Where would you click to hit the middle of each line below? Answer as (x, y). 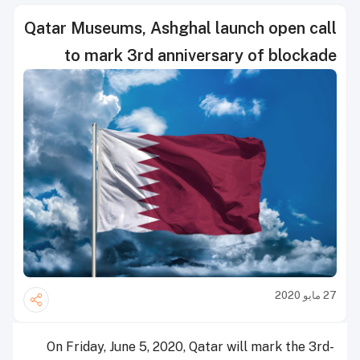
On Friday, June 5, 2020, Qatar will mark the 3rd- (190, 347)
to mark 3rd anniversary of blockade (200, 55)
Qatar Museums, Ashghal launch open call (180, 28)
